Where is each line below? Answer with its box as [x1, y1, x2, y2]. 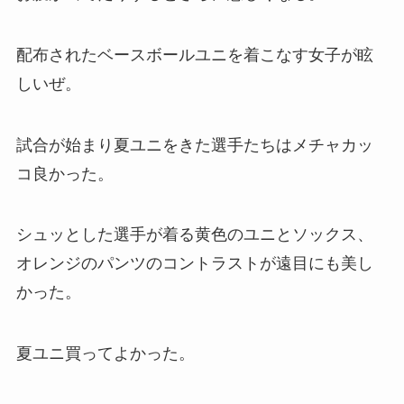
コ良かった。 [15, 164, 114, 183]
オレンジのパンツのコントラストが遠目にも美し [15, 254, 373, 273]
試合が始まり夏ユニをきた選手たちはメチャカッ [15, 135, 373, 154]
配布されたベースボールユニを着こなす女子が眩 [15, 45, 373, 64]
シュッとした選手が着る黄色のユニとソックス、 [15, 225, 373, 244]
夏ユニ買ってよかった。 [15, 344, 195, 363]
